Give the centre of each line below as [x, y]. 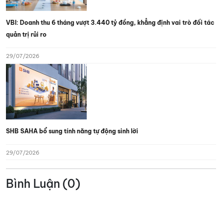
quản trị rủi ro [26, 34]
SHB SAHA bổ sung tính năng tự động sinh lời [72, 131]
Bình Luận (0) [43, 183]
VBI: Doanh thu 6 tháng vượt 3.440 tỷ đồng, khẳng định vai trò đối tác [110, 22]
